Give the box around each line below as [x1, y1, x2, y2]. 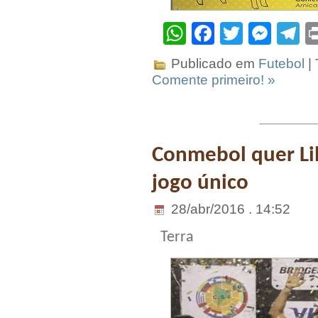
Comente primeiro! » [152, 72, 275, 87]
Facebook [214, 21, 315, 46]
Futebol [258, 56, 305, 71]
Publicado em [168, 56, 258, 71]
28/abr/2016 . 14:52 [168, 201, 290, 216]
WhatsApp [186, 21, 291, 46]
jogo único [152, 171, 248, 194]
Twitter [243, 21, 310, 46]
